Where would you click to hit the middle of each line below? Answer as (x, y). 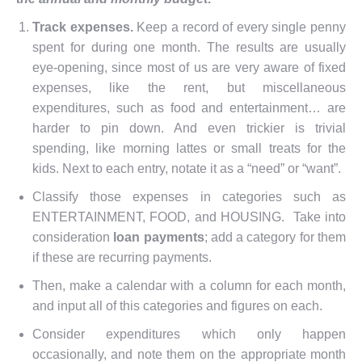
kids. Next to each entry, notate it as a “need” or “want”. (187, 168)
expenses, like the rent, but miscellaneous (189, 87)
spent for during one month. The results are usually (189, 47)
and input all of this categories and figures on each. (177, 305)
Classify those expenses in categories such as (189, 196)
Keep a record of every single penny (241, 27)
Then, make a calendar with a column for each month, (189, 285)
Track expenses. (85, 27)
